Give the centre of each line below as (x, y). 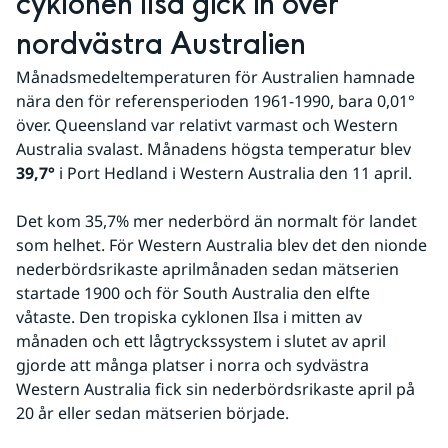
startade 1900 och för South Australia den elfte (193, 292)
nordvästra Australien (161, 44)
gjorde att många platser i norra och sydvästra (192, 364)
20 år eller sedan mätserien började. (152, 412)
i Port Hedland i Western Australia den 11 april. (233, 172)
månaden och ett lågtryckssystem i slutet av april (201, 340)
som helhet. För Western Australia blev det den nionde (221, 244)
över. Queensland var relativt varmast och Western (207, 124)
